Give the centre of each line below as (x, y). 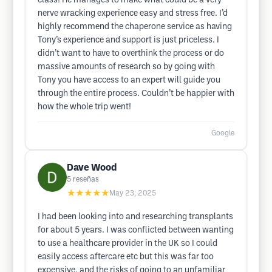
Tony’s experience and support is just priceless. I (128, 40)
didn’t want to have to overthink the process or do (131, 54)
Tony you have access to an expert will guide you (129, 80)
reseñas (86, 179)
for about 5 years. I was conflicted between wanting (136, 230)
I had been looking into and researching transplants (135, 217)
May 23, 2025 (133, 193)
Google (223, 133)
